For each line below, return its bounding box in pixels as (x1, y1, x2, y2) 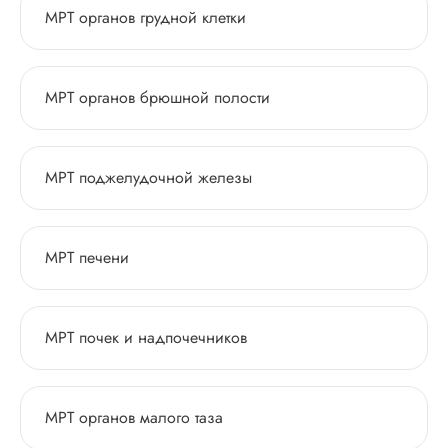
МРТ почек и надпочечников (45, 326, 247, 349)
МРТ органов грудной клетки (45, 6, 246, 29)
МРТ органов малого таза (45, 406, 223, 429)
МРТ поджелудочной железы (45, 166, 252, 189)
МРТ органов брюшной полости (45, 86, 270, 109)
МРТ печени (45, 246, 129, 269)
